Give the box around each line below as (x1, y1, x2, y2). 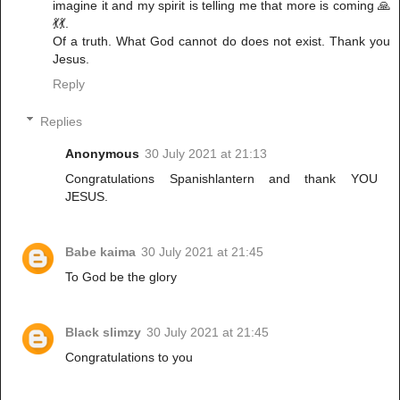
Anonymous (65, 146, 140, 161)
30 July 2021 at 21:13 (145, 146, 268, 161)
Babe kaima (65, 244, 137, 259)
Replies (40, 113, 83, 129)
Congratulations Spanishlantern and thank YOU (65, 171, 378, 186)
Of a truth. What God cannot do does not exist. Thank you (53, 34, 390, 49)
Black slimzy (65, 324, 142, 339)
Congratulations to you (65, 349, 194, 364)
